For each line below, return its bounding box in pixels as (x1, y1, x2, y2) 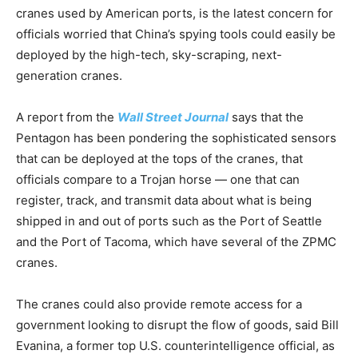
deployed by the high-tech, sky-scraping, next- (16, 47, 282, 62)
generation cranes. (16, 68, 122, 83)
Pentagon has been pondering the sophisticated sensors (16, 130, 336, 145)
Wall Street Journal (117, 109, 229, 125)
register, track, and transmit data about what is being (16, 193, 312, 208)
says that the (232, 109, 304, 125)
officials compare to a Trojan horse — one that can (16, 172, 300, 187)
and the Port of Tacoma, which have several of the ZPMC (16, 234, 336, 249)
